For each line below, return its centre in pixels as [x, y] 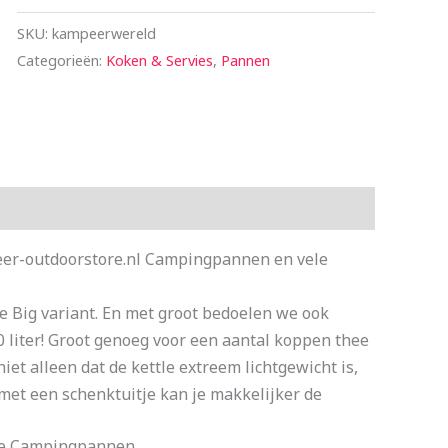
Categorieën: [61, 60]
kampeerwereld [103, 33]
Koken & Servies [159, 60]
